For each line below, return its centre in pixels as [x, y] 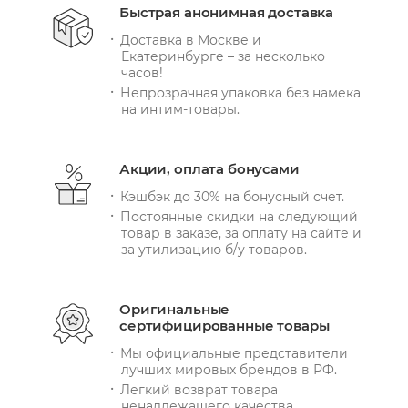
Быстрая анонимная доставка [227, 12]
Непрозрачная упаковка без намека [240, 92]
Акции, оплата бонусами [209, 168]
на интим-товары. [180, 109]
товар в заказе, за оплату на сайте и [241, 233]
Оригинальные [175, 309]
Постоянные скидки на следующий [239, 216]
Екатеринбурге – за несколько [223, 56]
